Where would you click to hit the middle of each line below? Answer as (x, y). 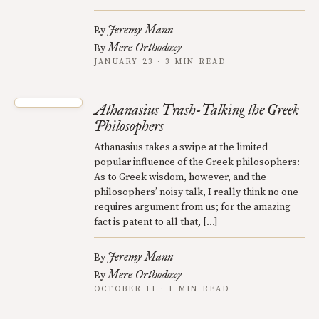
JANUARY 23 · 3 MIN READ (160, 62)
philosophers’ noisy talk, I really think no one (196, 192)
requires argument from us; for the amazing (192, 207)
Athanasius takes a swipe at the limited (181, 147)
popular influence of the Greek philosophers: (197, 162)
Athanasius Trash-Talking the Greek (197, 110)
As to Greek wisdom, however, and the (180, 177)
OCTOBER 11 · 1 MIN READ (162, 289)
